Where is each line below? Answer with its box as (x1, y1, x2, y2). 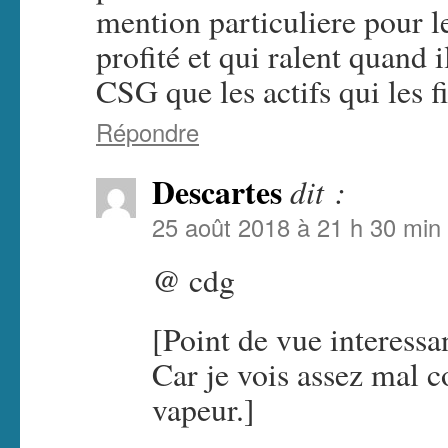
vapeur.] (152, 388, 255, 431)
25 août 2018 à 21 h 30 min (152, 210, 441, 245)
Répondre (96, 115, 199, 150)
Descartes (152, 169, 282, 216)
